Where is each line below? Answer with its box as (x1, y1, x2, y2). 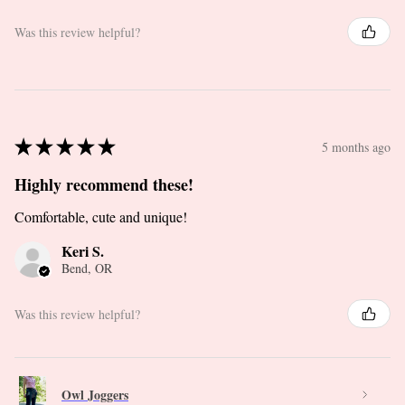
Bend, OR (61, 259, 112, 278)
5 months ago (322, 137, 391, 155)
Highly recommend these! (14, 173, 193, 197)
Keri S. (61, 240, 104, 262)
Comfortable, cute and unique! (14, 207, 187, 227)
